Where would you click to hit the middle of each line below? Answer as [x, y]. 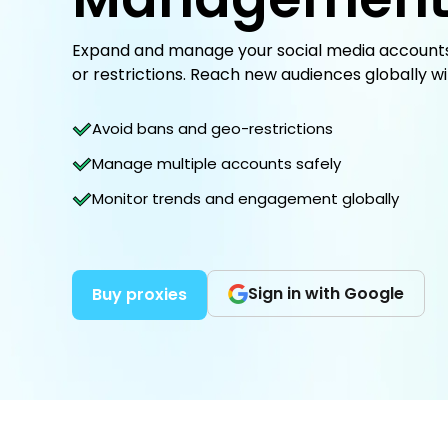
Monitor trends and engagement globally [245, 198]
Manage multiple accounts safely [216, 163]
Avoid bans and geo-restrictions [212, 128]
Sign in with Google [326, 293]
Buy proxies [139, 294]
